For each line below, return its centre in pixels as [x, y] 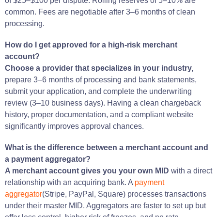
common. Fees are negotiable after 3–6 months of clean [100, 12]
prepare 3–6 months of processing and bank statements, [101, 79]
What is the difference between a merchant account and [107, 147]
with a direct [192, 170]
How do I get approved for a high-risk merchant [91, 45]
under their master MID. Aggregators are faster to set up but [105, 205]
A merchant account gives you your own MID [88, 170]
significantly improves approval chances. [74, 126]
